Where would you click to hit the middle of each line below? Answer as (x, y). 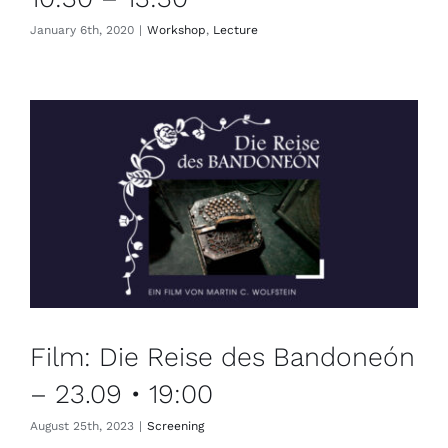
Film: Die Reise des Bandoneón (222, 357)
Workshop (176, 30)
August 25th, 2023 (82, 426)
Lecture (235, 30)
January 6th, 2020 (82, 30)
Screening (175, 426)
